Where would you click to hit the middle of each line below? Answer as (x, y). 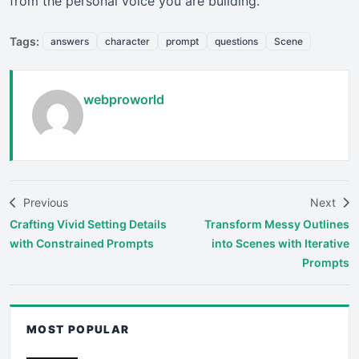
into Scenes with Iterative (280, 243)
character (127, 41)
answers (70, 41)
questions (236, 41)
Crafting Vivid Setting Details (88, 224)
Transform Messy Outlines (277, 224)
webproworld (124, 99)
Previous (44, 202)
